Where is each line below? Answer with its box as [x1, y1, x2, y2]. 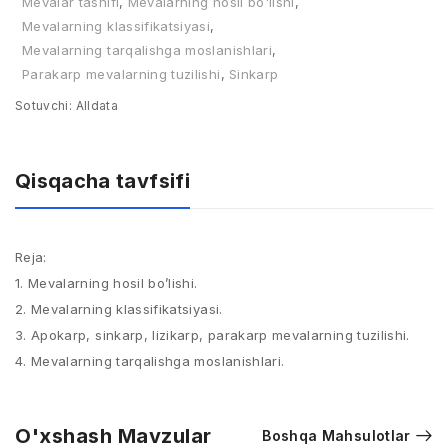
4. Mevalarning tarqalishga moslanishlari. [15, 353, 285, 369]
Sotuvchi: [15, 98, 73, 113]
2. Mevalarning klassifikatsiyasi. [15, 301, 223, 317]
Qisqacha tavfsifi [15, 169, 190, 193]
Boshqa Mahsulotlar [262, 427, 411, 444]
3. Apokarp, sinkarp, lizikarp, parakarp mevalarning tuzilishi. [15, 327, 410, 343]
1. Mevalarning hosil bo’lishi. [15, 275, 198, 291]
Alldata [72, 98, 118, 113]
